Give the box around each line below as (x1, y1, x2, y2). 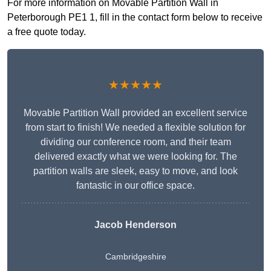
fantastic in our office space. (76, 180, 195, 191)
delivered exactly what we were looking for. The (34, 151, 237, 162)
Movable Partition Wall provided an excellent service (24, 108, 247, 119)
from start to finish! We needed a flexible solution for (25, 122, 246, 133)
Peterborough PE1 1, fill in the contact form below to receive (7, 12, 263, 23)
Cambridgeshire (105, 252, 166, 262)
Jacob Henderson (94, 220, 177, 230)
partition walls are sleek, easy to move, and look (33, 166, 238, 177)
